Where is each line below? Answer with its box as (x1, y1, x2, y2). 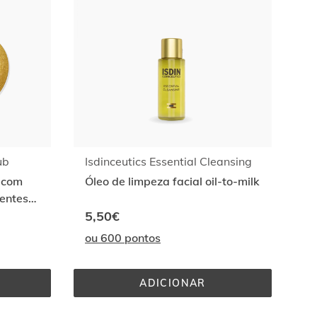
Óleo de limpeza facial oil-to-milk (85, 174, 260, 188)
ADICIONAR (139, 277, 206, 289)
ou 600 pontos (85, 231, 161, 245)
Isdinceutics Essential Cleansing (85, 154, 252, 168)
